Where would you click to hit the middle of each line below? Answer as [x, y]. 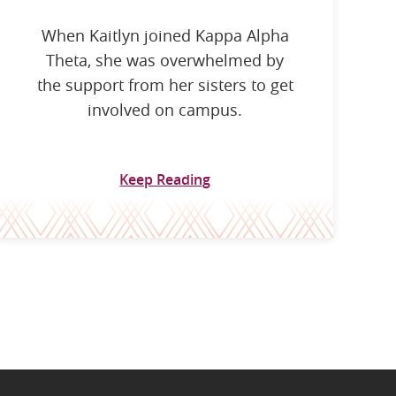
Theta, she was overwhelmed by [165, 60]
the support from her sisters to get [165, 84]
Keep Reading [165, 179]
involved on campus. [165, 109]
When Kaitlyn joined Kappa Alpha [165, 35]
